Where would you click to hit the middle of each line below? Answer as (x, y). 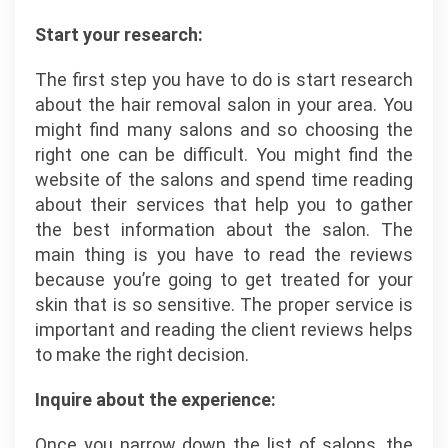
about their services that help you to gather (224, 204)
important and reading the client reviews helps (224, 329)
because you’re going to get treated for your (224, 279)
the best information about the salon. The (224, 229)
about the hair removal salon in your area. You (224, 104)
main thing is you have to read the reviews (224, 254)
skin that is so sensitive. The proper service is (224, 304)
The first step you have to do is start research (224, 79)
